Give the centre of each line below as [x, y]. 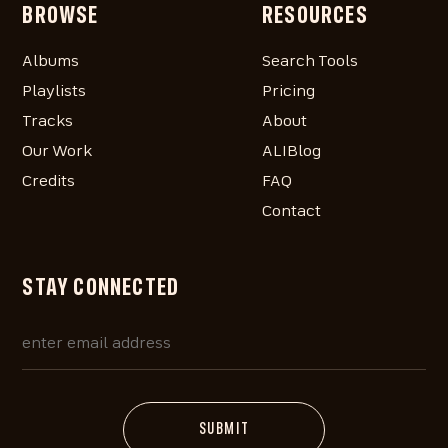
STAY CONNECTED [101, 289]
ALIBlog [291, 152]
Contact [291, 212]
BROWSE [60, 17]
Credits [49, 182]
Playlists [54, 92]
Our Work [57, 152]
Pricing [288, 92]
